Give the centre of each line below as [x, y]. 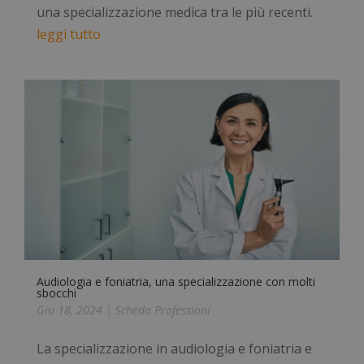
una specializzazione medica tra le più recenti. [175, 13]
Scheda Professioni [163, 310]
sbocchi [56, 292]
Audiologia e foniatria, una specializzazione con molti [176, 281]
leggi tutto [69, 35]
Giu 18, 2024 [69, 310]
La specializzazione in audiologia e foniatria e [174, 348]
